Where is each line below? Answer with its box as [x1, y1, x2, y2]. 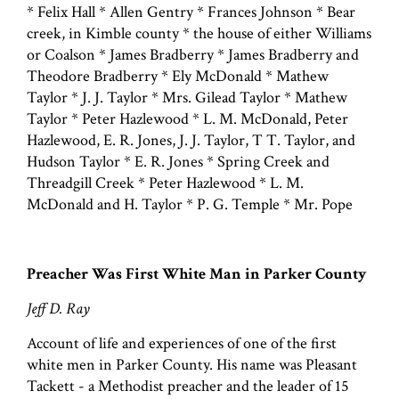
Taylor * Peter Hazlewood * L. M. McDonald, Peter [27, 108, 348, 129]
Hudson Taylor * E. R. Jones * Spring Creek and [27, 151, 330, 172]
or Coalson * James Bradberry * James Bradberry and [27, 44, 359, 65]
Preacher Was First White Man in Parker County [27, 263, 367, 284]
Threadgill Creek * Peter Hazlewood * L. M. [27, 172, 304, 193]
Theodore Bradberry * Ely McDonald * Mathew [27, 65, 329, 86]
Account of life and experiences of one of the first [27, 332, 337, 354]
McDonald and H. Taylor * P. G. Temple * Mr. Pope [27, 193, 353, 215]
